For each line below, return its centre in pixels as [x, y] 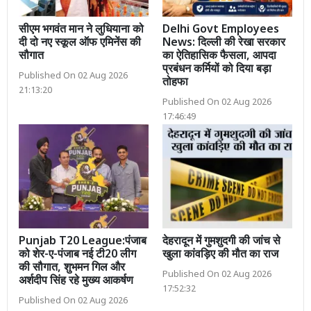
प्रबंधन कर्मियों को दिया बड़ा [217, 70]
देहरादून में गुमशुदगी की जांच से [221, 242]
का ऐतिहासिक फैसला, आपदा [219, 57]
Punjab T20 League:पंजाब [83, 242]
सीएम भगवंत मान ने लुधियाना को [81, 31]
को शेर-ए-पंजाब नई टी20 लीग [77, 255]
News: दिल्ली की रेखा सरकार [224, 44]
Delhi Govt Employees [221, 31]
